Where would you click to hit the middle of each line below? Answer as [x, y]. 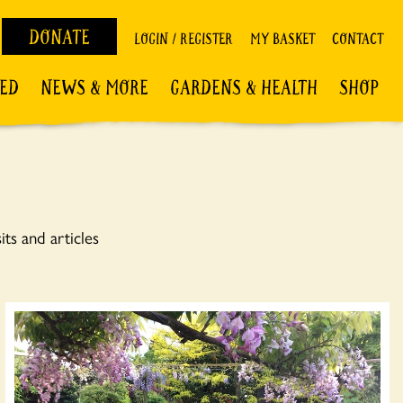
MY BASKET [282, 39]
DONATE [59, 38]
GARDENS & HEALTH [244, 88]
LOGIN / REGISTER [184, 39]
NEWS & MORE [94, 88]
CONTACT [358, 39]
